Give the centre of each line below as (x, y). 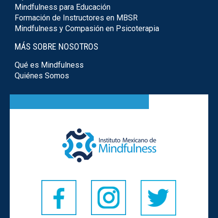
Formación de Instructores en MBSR (76, 18)
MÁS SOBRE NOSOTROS (56, 47)
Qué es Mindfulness (49, 65)
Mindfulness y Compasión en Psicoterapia (87, 29)
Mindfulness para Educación (63, 7)
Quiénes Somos (42, 76)
